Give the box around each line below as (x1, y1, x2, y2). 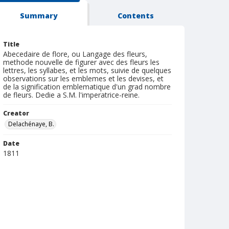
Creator (3, 109, 29, 118)
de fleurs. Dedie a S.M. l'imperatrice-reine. (3, 90, 140, 100)
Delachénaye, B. (8, 120, 54, 128)
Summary (19, 11, 58, 20)
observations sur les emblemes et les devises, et (3, 74, 164, 83)
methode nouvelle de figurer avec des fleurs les (3, 57, 159, 67)
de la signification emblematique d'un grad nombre (3, 82, 171, 91)
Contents (118, 11, 154, 20)
